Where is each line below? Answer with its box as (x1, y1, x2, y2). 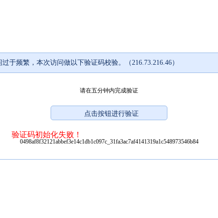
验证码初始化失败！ (12, 130, 82, 139)
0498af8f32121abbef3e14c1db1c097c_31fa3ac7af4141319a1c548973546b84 (19, 138, 199, 145)
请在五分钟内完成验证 (80, 87, 138, 94)
